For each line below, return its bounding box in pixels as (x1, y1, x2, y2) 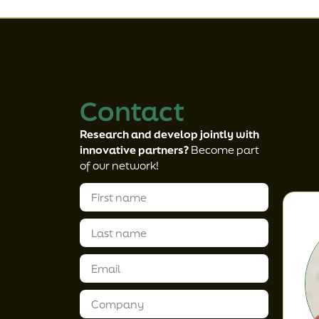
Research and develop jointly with (80, 126, 259, 141)
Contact (80, 93, 184, 129)
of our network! (80, 157, 159, 172)
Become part (189, 142, 259, 157)
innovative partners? (80, 142, 189, 157)
